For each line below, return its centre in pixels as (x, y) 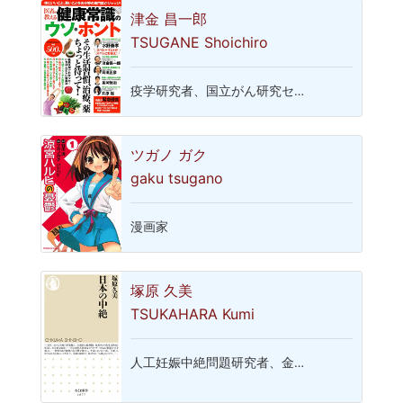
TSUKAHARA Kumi (193, 313)
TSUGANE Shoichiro (200, 42)
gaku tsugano (177, 178)
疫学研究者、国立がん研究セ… (218, 90)
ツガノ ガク (169, 155)
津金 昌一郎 (169, 19)
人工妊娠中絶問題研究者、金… (218, 362)
